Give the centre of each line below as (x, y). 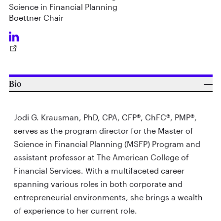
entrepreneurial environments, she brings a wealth (108, 197)
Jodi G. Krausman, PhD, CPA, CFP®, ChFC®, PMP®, (105, 117)
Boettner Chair (36, 17)
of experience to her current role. (75, 210)
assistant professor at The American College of (101, 157)
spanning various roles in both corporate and (98, 184)
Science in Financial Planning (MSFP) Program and (107, 144)
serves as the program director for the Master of (103, 130)
